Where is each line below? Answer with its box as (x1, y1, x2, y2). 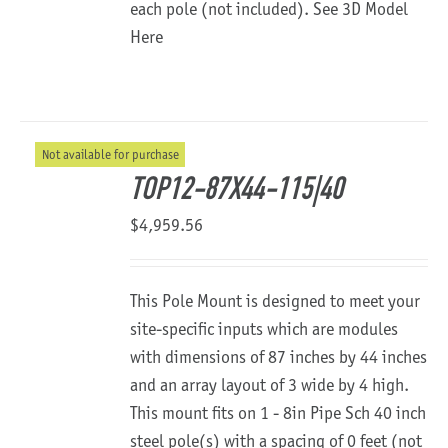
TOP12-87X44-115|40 (130, 175, 344, 207)
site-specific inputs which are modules (130, 318, 399, 340)
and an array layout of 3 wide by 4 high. (130, 374, 410, 396)
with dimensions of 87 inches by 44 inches (130, 346, 428, 368)
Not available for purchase (41, 146, 179, 162)
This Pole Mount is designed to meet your (130, 290, 421, 312)
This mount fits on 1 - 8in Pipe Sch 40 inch (130, 402, 427, 424)
